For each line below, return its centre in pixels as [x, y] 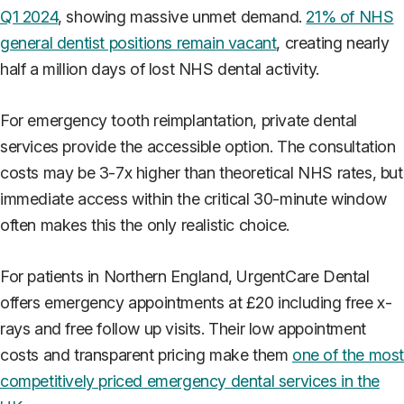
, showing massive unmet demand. [182, 17]
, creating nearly [333, 43]
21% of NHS [350, 17]
